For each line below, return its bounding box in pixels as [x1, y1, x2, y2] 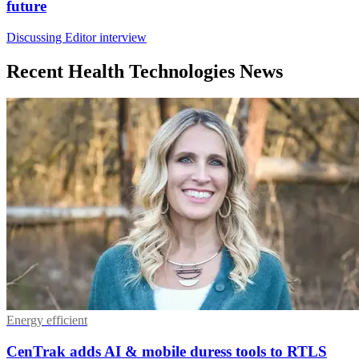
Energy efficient [6, 313, 87, 328]
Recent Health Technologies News [6, 60, 283, 82]
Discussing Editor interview [6, 30, 147, 44]
